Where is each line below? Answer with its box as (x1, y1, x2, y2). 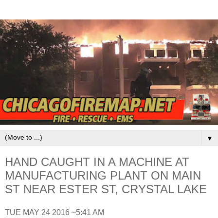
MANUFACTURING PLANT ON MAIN (5, 169, 201, 182)
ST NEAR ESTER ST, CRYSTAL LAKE (5, 182, 207, 196)
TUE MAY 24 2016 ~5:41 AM (5, 208, 104, 217)
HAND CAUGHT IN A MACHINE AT (5, 155, 189, 169)
